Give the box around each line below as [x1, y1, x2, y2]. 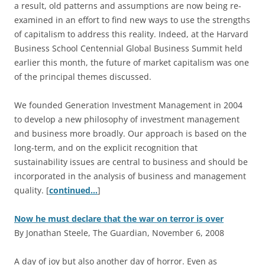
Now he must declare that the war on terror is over [14, 212, 224, 224]
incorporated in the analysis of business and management [14, 170, 246, 182]
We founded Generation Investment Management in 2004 [14, 99, 243, 111]
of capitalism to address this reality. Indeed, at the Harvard [14, 28, 248, 40]
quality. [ [14, 184, 49, 196]
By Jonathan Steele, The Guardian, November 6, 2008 [14, 227, 224, 238]
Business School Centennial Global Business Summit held [14, 42, 243, 54]
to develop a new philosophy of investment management [14, 113, 240, 125]
